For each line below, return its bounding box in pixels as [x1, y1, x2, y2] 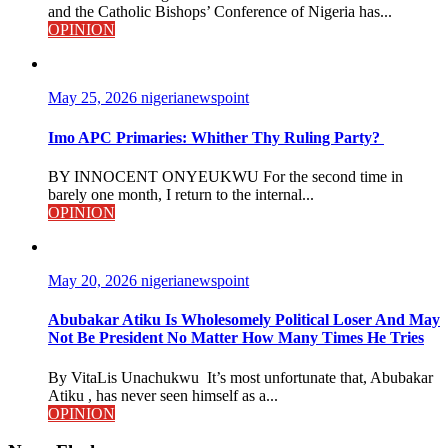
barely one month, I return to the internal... [48, 186, 314, 203]
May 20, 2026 [48, 272, 141, 289]
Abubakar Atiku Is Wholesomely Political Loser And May [48, 311, 440, 329]
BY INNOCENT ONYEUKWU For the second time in [48, 168, 403, 185]
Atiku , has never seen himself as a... [48, 386, 278, 404]
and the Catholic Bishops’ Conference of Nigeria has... [48, 3, 392, 21]
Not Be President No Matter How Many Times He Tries [48, 329, 424, 347]
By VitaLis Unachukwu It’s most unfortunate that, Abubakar [48, 368, 433, 386]
